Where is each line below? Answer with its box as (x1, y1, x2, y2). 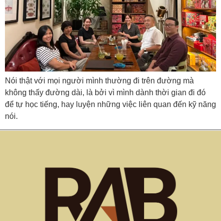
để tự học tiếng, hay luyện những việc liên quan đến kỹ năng (5, 100, 216, 109)
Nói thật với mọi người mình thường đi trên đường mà (5, 76, 194, 85)
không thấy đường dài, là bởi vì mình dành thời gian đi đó (5, 88, 206, 97)
